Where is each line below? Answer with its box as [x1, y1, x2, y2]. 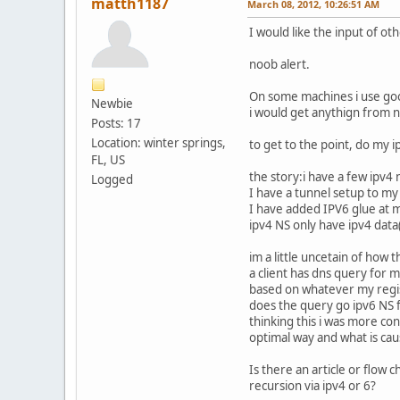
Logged [91, 171, 133, 187]
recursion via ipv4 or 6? [249, 377, 376, 394]
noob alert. [249, 55, 310, 72]
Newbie [91, 95, 133, 112]
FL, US [91, 151, 125, 168]
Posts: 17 [91, 114, 141, 131]
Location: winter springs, [91, 134, 226, 151]
